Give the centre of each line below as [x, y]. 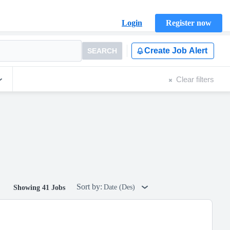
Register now [189, 23]
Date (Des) [120, 187]
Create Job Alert [176, 51]
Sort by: [89, 187]
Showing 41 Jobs [39, 188]
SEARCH [102, 51]
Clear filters [195, 79]
